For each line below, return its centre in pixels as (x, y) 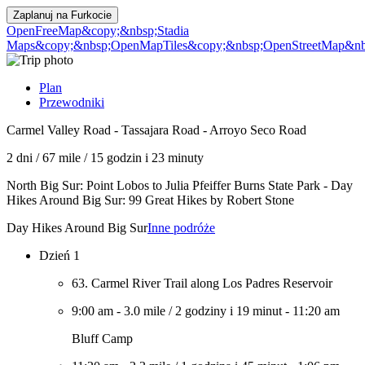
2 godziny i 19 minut (229, 311)
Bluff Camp (102, 339)
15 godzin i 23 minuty (147, 158)
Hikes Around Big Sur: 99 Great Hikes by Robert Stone (150, 200)
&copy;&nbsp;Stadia (135, 31)
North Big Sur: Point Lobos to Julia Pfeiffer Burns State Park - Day (180, 185)
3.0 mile (145, 311)
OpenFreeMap (44, 31)
